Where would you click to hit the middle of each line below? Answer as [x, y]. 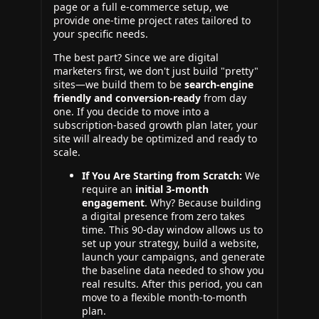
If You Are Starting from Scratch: [162, 176]
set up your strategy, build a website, [171, 243]
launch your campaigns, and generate [173, 257]
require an [109, 189]
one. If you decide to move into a [131, 111]
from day [224, 98]
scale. [67, 152]
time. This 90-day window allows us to [172, 230]
